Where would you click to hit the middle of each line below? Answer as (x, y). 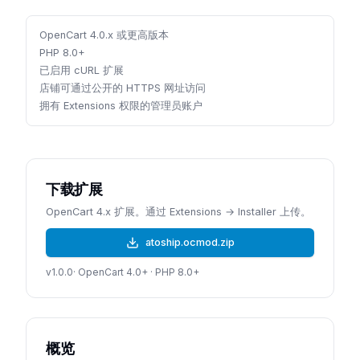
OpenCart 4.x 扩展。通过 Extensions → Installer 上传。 (178, 212)
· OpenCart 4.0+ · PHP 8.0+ (136, 272)
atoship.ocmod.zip (190, 242)
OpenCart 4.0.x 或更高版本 (104, 35)
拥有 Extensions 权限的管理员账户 (121, 106)
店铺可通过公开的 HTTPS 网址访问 (123, 88)
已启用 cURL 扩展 (82, 70)
